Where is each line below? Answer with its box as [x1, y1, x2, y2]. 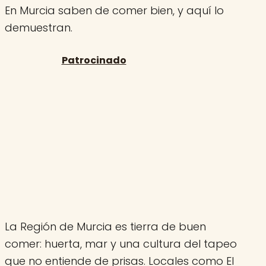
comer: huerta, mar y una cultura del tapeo [5, 236, 237, 251]
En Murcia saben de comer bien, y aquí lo [5, 2, 224, 18]
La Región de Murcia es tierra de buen [5, 218, 206, 234]
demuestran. [5, 20, 72, 35]
